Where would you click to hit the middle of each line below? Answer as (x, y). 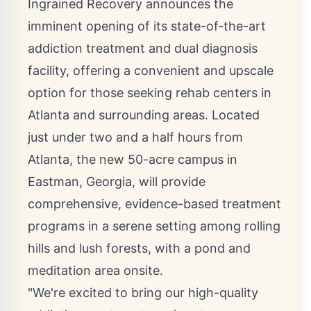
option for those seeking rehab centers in (150, 93)
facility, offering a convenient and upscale (151, 70)
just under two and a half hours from (135, 137)
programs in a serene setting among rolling (154, 226)
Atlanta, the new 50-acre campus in (133, 159)
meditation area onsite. (95, 270)
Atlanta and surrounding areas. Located (144, 115)
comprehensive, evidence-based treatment (154, 204)
